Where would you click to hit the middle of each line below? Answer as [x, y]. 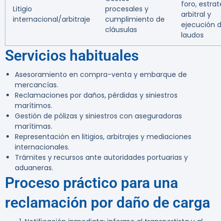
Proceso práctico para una [92, 183]
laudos [192, 35]
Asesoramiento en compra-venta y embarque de [101, 75]
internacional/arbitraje [52, 19]
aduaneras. [34, 168]
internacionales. [42, 147]
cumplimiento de [135, 19]
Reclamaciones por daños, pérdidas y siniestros [96, 95]
